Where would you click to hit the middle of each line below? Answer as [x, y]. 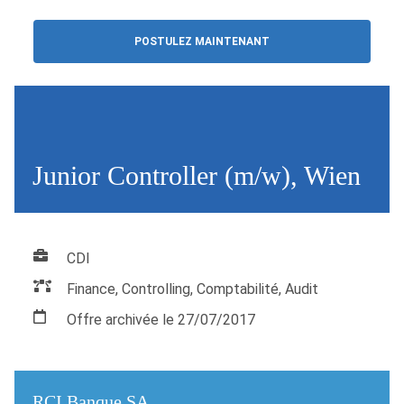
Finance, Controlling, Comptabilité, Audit [193, 289]
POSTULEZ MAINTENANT [202, 41]
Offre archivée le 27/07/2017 [161, 320]
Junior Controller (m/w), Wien [197, 175]
